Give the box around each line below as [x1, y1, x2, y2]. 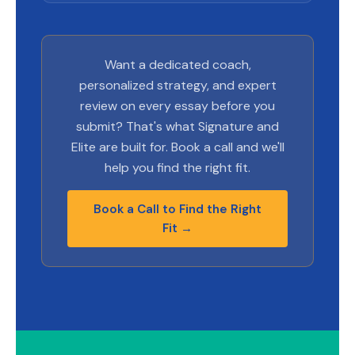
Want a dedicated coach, [104, 56, 251, 74]
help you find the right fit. [105, 159, 250, 177]
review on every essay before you [80, 97, 275, 115]
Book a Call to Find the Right [94, 200, 261, 217]
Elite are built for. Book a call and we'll [71, 139, 284, 156]
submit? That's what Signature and [76, 118, 279, 136]
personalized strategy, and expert [78, 77, 277, 94]
